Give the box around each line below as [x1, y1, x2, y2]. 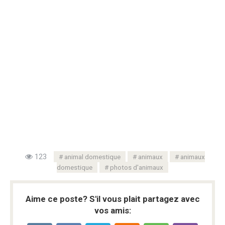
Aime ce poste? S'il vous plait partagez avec [25, 194, 200, 204]
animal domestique [64, 153, 121, 161]
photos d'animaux [110, 163, 163, 172]
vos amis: [94, 205, 131, 216]
